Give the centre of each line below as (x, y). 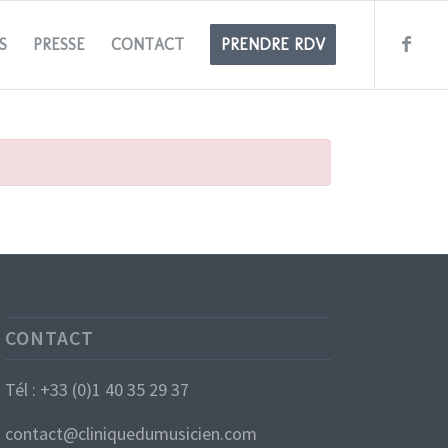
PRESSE (59, 44)
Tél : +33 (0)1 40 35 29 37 (97, 390)
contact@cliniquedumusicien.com (131, 434)
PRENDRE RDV (273, 44)
